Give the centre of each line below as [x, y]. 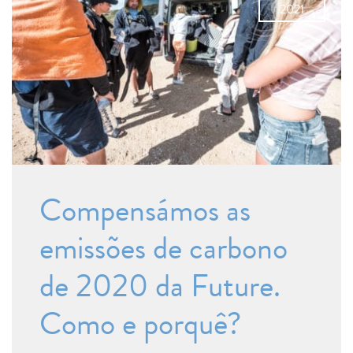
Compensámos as [145, 211]
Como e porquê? [140, 325]
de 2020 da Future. [160, 287]
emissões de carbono [163, 249]
